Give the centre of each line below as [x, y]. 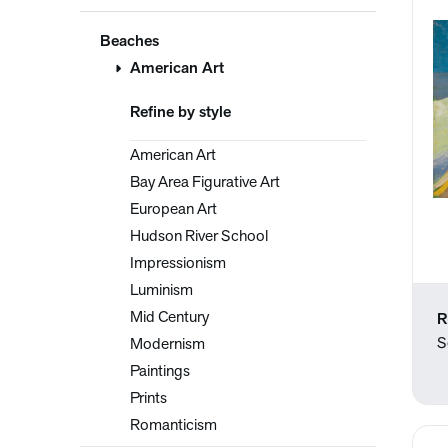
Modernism [167, 345]
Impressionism [178, 264]
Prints [148, 399]
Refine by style [180, 113]
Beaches [129, 42]
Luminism [161, 291]
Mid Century [169, 318]
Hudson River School [199, 237]
